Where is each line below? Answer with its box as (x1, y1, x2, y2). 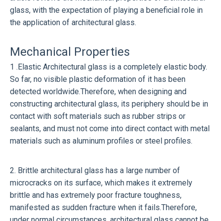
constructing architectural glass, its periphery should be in (10, 99, 208, 109)
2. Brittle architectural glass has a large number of (10, 166, 180, 175)
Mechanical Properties (10, 45, 130, 59)
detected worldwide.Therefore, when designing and (10, 87, 186, 96)
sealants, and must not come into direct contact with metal (10, 124, 210, 133)
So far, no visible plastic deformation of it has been (10, 74, 185, 84)
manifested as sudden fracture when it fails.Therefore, (10, 203, 197, 212)
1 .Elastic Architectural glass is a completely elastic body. (10, 62, 207, 72)
